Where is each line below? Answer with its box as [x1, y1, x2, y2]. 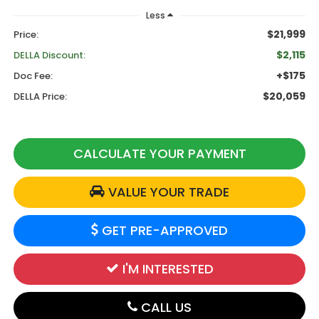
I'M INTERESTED [118, 260, 214, 278]
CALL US [137, 298, 192, 317]
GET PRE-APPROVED [98, 221, 228, 240]
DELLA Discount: [13, 48, 85, 63]
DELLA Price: [13, 90, 67, 104]
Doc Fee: [13, 69, 53, 83]
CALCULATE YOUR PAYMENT [73, 145, 246, 163]
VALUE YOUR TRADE [105, 183, 229, 202]
